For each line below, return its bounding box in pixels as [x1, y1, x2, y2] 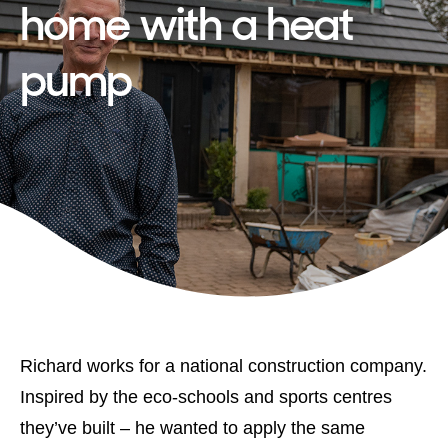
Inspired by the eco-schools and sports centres [20, 385, 392, 407]
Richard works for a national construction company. [20, 354, 427, 376]
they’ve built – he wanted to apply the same [20, 416, 365, 438]
